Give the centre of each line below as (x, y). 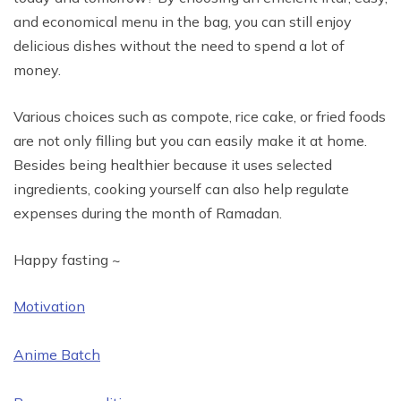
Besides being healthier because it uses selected (173, 165)
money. (37, 70)
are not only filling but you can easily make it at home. (190, 141)
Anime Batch (57, 355)
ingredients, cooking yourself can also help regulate (181, 189)
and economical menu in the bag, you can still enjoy (183, 22)
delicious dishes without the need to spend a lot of (179, 46)
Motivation (49, 307)
